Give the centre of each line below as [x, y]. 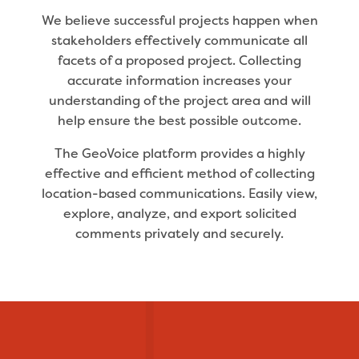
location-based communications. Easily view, [179, 193]
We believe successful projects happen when [179, 20]
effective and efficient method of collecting [179, 173]
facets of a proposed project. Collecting [179, 60]
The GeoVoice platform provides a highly [179, 153]
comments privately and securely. [179, 233]
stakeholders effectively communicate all [179, 40]
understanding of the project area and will [179, 100]
